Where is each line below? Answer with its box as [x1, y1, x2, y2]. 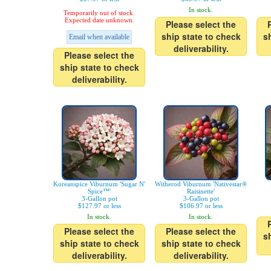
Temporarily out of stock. [64, 9, 135, 17]
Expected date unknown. [64, 16, 134, 24]
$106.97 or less [179, 202, 223, 210]
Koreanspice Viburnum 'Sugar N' [53, 180, 145, 188]
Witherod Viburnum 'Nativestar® [155, 180, 247, 188]
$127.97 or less [77, 202, 121, 210]
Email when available [69, 33, 129, 42]
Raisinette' [187, 188, 215, 195]
